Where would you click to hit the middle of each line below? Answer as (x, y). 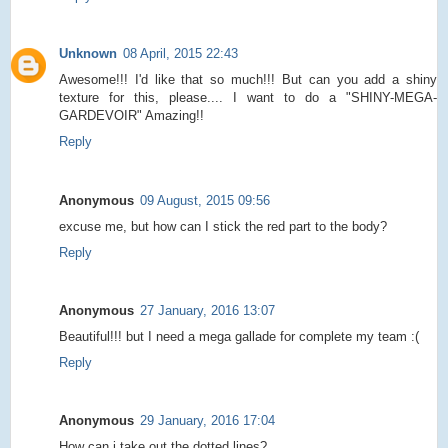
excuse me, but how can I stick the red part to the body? (223, 226)
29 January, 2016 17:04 (207, 421)
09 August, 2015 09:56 (205, 200)
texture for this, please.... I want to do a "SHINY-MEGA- (248, 98)
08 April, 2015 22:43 (180, 54)
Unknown (88, 54)
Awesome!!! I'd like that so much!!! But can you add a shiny (248, 80)
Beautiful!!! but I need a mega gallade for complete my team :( (239, 336)
